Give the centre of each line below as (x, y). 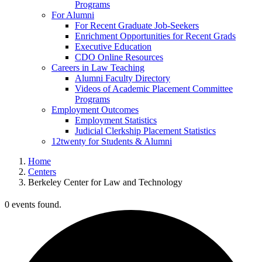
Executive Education (113, 47)
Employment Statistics (116, 120)
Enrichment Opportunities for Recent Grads (155, 36)
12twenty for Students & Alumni (112, 142)
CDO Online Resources (119, 57)
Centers (42, 172)
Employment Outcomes (95, 110)
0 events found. (33, 205)
